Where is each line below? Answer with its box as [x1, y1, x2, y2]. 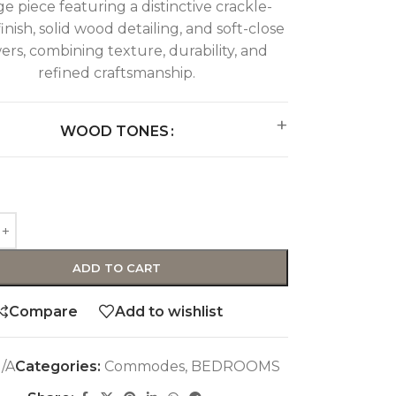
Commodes [104, 358, 186, 376]
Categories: [15, 358, 102, 376]
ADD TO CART [72, 261, 162, 276]
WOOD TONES [59, 123, 169, 141]
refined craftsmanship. [38, 65, 196, 82]
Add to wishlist [115, 302, 224, 320]
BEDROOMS [191, 358, 281, 376]
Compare [9, 302, 79, 320]
